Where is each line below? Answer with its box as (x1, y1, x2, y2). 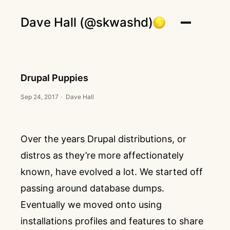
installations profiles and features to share (21, 216, 203, 226)
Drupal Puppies (21, 72, 88, 83)
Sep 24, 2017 (21, 93, 59, 101)
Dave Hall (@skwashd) (21, 15, 153, 30)
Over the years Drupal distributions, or (21, 133, 186, 144)
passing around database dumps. (21, 183, 164, 194)
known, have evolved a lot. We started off (21, 166, 203, 177)
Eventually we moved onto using (21, 199, 162, 210)
